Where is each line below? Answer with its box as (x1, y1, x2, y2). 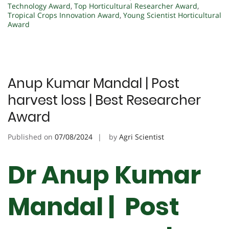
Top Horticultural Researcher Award (74, 1, 197, 11)
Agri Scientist (119, 132, 164, 142)
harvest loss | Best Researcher (8, 91, 201, 110)
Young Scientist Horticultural (123, 10, 221, 20)
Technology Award (8, 1, 71, 11)
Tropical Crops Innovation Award (8, 10, 120, 20)
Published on (8, 132, 55, 142)
